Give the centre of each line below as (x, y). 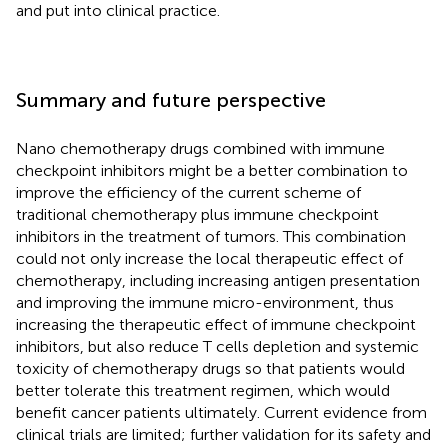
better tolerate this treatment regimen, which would (203, 390)
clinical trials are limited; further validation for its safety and (223, 434)
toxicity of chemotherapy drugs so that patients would (210, 368)
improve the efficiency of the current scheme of (188, 192)
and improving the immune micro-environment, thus (205, 302)
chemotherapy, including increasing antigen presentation (218, 280)
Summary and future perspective (171, 99)
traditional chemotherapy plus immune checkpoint (197, 214)
